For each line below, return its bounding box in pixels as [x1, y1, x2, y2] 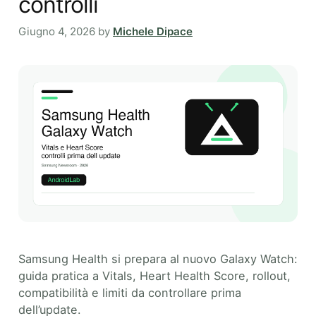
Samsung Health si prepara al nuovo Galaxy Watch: [18, 251, 298, 266]
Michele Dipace [113, 25, 193, 39]
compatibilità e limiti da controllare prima [18, 285, 241, 300]
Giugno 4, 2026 [18, 25, 95, 39]
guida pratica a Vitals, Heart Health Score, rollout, [18, 268, 291, 283]
